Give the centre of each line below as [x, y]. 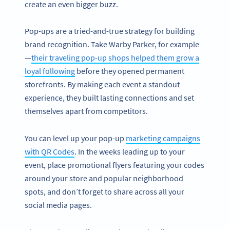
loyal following [50, 71]
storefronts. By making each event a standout [102, 84]
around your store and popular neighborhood [104, 178]
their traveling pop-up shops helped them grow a [115, 58]
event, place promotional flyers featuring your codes [114, 165]
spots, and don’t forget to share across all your [104, 191]
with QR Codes [50, 151]
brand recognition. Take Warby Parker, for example [112, 44]
